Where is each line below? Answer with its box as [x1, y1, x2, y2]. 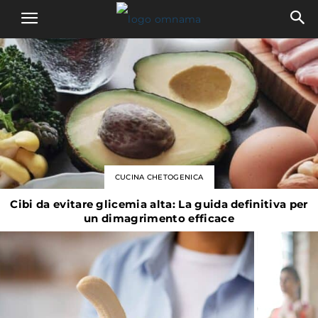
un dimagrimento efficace [84, 211, 234, 225]
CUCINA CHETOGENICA [114, 172, 204, 182]
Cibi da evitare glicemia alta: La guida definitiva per [10, 197, 308, 211]
